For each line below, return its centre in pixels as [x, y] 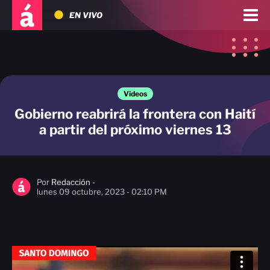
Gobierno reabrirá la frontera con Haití [135, 114]
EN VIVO [86, 15]
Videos [135, 94]
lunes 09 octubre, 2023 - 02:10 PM [102, 192]
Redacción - [73, 182]
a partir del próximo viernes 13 [135, 130]
